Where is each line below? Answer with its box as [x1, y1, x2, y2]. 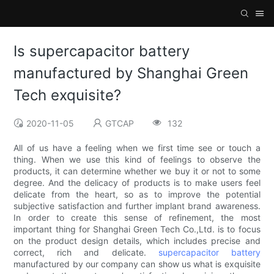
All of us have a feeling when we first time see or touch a [13, 143, 261, 154]
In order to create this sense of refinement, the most [13, 212, 261, 223]
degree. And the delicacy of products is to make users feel [13, 177, 261, 188]
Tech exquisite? [13, 86, 122, 105]
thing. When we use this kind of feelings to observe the [13, 154, 261, 165]
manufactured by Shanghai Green [13, 64, 249, 83]
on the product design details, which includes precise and [13, 235, 261, 246]
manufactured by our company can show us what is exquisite [13, 259, 261, 270]
